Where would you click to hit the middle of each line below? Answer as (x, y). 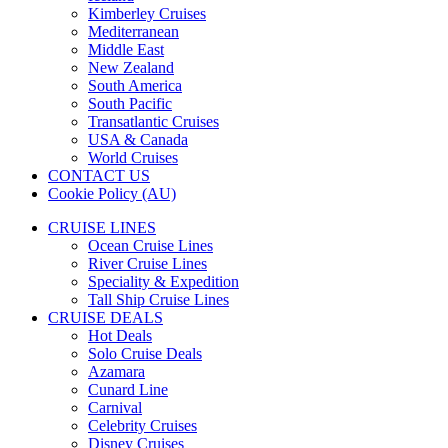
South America (135, 85)
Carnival (115, 407)
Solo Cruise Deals (145, 353)
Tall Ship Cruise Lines (158, 299)
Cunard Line (128, 389)
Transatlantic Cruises (153, 121)
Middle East (126, 49)
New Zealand (131, 67)
